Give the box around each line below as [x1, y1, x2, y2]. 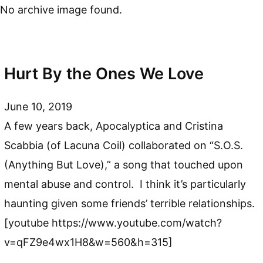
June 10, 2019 [4, 100, 73, 113]
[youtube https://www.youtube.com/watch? [4, 216, 222, 229]
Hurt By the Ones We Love [4, 64, 204, 84]
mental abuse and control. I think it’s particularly [4, 177, 247, 190]
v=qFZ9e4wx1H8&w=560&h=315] [4, 235, 173, 248]
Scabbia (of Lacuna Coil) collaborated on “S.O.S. [4, 139, 244, 151]
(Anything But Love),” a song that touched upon [4, 158, 244, 171]
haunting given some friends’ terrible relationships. [4, 197, 261, 210]
